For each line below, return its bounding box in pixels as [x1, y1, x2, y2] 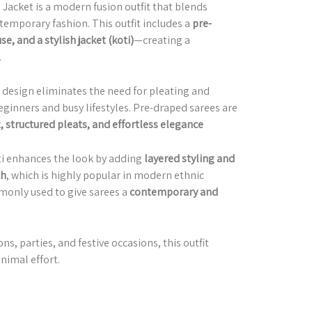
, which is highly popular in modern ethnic [6, 168, 204, 183]
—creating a [133, 33, 190, 48]
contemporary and [129, 185, 218, 200]
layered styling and [143, 151, 235, 166]
